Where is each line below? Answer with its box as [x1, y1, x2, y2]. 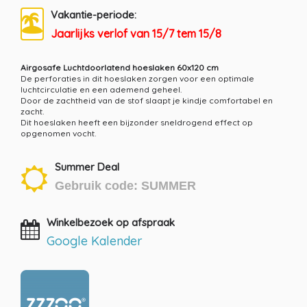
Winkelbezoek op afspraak [47, 216, 175, 229]
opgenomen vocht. [21, 128, 96, 138]
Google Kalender [47, 233, 143, 249]
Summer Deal [55, 160, 119, 173]
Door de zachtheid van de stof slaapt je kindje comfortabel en [21, 95, 273, 106]
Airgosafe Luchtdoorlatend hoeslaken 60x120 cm [21, 62, 219, 73]
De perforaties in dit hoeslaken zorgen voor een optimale [21, 73, 254, 84]
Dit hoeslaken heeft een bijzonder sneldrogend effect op [21, 117, 253, 127]
